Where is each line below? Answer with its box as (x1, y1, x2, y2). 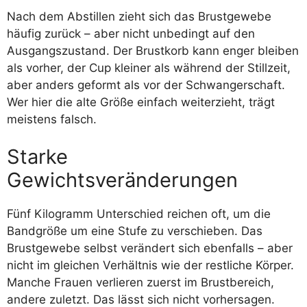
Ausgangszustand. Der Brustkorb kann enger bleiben (7, 43, 299, 58)
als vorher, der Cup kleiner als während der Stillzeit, (7, 60, 291, 75)
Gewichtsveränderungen (7, 168, 238, 192)
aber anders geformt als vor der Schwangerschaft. (7, 77, 285, 92)
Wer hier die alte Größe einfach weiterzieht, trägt (7, 95, 275, 109)
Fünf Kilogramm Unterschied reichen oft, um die (7, 207, 271, 221)
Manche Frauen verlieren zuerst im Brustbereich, (7, 275, 274, 289)
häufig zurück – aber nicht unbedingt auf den (7, 26, 255, 40)
